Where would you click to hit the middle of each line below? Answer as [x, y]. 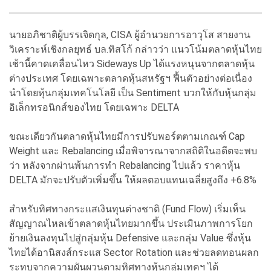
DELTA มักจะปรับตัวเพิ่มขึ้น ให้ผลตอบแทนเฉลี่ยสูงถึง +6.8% [133, 180]
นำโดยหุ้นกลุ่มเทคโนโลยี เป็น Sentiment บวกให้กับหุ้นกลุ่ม [133, 93]
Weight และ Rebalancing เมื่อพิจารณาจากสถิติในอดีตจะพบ [133, 151]
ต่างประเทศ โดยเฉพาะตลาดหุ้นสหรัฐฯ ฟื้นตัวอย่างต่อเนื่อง [131, 78]
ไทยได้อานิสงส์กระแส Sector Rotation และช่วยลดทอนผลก [134, 252]
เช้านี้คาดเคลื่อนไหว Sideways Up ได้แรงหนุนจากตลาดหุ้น [132, 64]
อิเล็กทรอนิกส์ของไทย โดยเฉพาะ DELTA [94, 107]
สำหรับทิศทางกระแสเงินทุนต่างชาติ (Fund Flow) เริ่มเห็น [127, 209]
